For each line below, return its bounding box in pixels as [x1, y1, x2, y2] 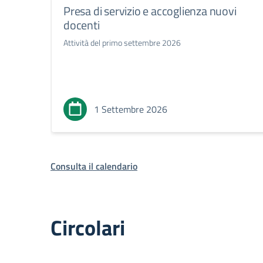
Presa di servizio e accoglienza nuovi [63, 2, 237, 21]
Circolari [50, 212, 125, 244]
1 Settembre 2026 [94, 102, 167, 117]
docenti [63, 16, 100, 35]
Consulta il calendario [50, 159, 137, 174]
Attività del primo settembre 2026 [63, 36, 181, 49]
